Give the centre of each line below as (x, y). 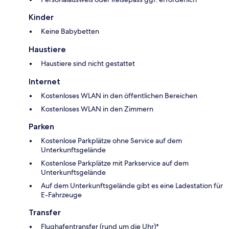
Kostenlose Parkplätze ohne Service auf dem (111, 140)
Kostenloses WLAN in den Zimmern (97, 109)
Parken (41, 126)
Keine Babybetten (70, 31)
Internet (44, 81)
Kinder (41, 17)
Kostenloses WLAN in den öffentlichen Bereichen (119, 95)
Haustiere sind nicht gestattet (88, 63)
